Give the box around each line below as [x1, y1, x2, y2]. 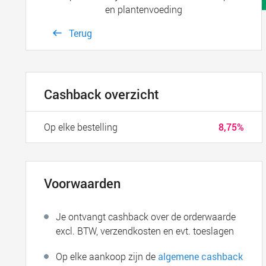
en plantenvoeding [104, 3, 182, 15]
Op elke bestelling [44, 121, 118, 133]
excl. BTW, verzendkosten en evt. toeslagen [56, 224, 235, 237]
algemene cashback [158, 250, 243, 262]
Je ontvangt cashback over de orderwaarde [56, 210, 236, 223]
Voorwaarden [44, 175, 121, 192]
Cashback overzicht [44, 85, 160, 103]
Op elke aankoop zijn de [56, 250, 159, 262]
